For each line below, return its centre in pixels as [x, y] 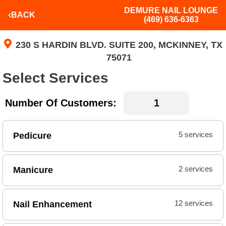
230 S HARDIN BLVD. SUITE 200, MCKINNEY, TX [119, 45]
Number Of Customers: [61, 103]
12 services [194, 203]
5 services [196, 135]
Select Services [55, 78]
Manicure [33, 170]
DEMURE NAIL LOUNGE [171, 10]
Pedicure [32, 136]
